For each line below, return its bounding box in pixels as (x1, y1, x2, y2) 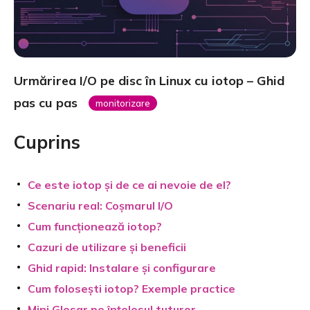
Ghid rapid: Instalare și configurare (28, 260, 216, 275)
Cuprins (14, 130, 80, 154)
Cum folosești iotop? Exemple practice (28, 281, 235, 295)
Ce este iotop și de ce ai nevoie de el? (28, 177, 231, 192)
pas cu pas (14, 94, 81, 111)
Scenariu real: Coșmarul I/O (28, 198, 173, 212)
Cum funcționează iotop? (28, 219, 162, 233)
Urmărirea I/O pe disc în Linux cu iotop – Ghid (14, 72, 284, 89)
